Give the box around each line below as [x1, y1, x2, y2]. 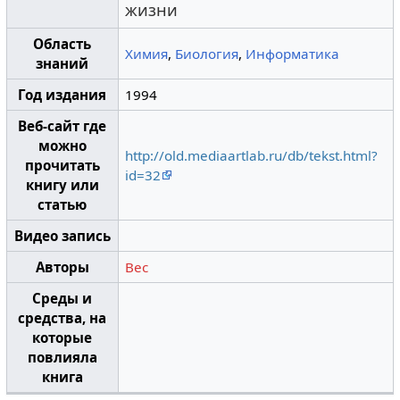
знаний [36, 54, 89, 73]
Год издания [18, 86, 107, 104]
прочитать [24, 156, 100, 175]
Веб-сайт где [18, 117, 107, 136]
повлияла [27, 348, 97, 367]
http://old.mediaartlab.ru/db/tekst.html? [125, 146, 379, 165]
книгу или [25, 176, 99, 195]
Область [33, 35, 92, 54]
